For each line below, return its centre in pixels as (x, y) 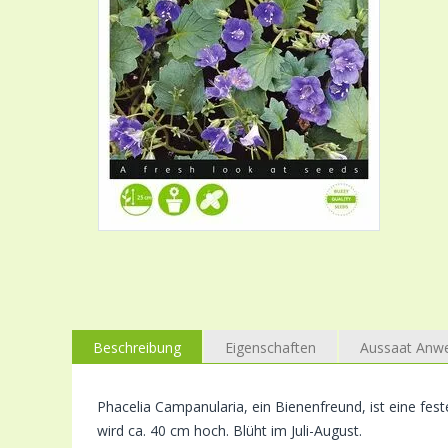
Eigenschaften (270, 347)
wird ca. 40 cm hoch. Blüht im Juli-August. (229, 430)
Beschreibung (137, 347)
